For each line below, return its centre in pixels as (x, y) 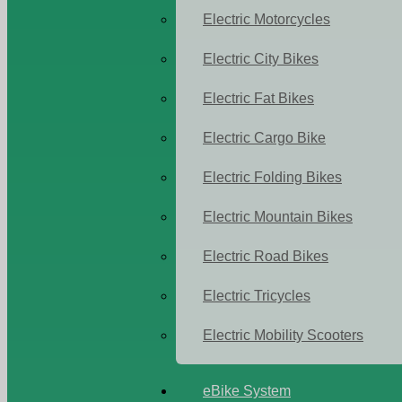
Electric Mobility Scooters (283, 335)
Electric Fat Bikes (258, 98)
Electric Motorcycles (267, 19)
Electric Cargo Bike (264, 138)
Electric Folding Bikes (272, 177)
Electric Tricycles (257, 296)
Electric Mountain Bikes (278, 217)
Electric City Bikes (261, 59)
